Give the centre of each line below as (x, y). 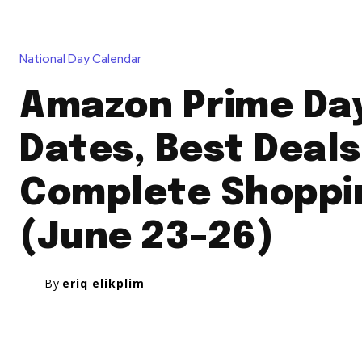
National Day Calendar (80, 59)
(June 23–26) (147, 238)
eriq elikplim (103, 284)
